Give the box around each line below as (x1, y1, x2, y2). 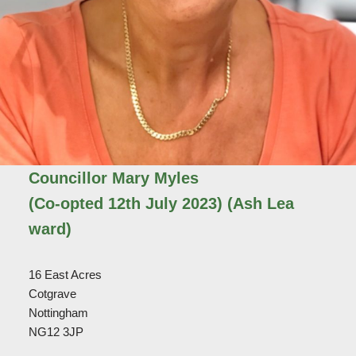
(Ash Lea (222, 195, 294, 213)
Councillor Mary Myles (28, 169, 199, 188)
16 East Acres (28, 268, 102, 282)
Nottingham (28, 306, 88, 320)
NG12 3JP (28, 325, 83, 339)
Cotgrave (28, 287, 76, 301)
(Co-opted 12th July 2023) (28, 195, 222, 213)
